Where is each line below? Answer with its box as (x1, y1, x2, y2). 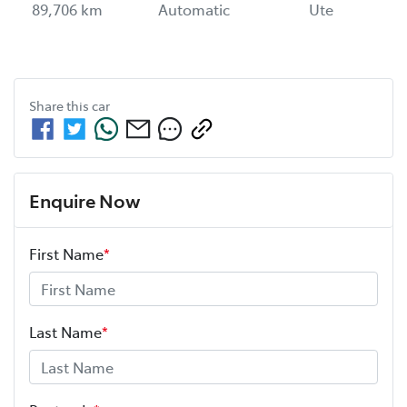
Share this (29, 95, 92, 114)
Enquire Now (29, 186, 140, 213)
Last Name (29, 321, 102, 342)
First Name (29, 243, 104, 263)
